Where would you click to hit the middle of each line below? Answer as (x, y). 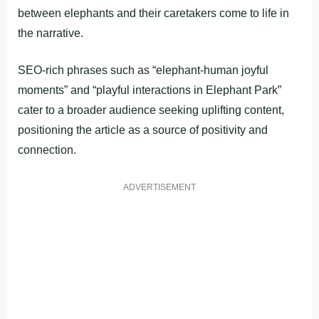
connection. (47, 150)
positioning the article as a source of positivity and (143, 130)
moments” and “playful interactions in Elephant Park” (150, 90)
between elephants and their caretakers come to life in (153, 13)
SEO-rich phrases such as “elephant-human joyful (143, 70)
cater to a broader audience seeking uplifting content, (151, 110)
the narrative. (51, 33)
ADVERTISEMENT (159, 187)
